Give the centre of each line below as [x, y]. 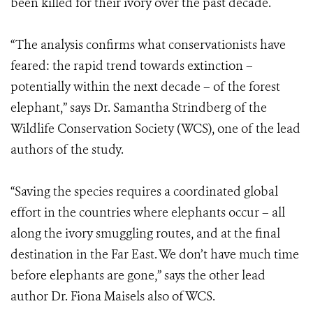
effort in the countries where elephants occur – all [148, 212]
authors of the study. [67, 150]
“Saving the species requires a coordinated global [144, 191]
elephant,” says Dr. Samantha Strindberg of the [139, 108]
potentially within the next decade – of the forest [145, 87]
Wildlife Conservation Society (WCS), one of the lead [155, 129]
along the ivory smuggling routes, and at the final [145, 233]
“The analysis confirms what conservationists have [148, 45]
